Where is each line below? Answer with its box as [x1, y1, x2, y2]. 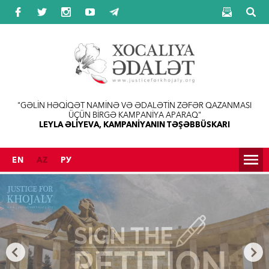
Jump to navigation [97, 2, 172, 13]
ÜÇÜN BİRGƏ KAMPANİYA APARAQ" [68, 110, 201, 119]
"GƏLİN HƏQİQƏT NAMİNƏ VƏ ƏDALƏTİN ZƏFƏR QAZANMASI [17, 100, 252, 110]
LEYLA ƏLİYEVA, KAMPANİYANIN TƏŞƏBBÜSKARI [39, 119, 230, 129]
